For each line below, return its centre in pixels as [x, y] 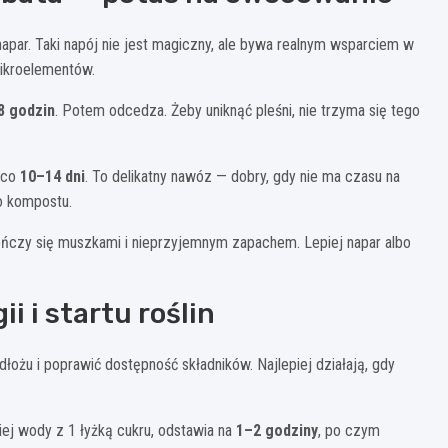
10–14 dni [52, 177]
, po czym [349, 431]
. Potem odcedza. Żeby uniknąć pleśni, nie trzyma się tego [237, 111]
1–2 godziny [277, 431]
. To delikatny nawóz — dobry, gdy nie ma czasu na [242, 177]
